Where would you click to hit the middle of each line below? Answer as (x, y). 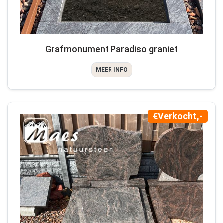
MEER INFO (111, 69)
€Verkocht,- (178, 116)
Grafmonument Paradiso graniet (111, 49)
